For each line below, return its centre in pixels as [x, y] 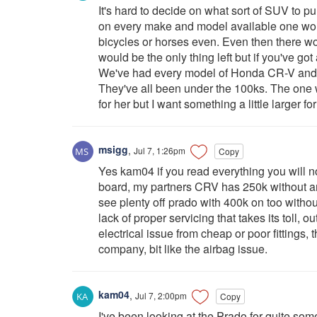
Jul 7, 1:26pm [160, 150]
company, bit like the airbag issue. [183, 248]
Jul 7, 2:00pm [161, 295]
